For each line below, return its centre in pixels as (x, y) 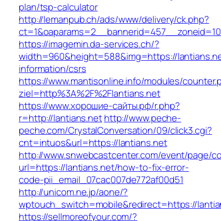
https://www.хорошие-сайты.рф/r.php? (99, 106)
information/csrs (53, 69)
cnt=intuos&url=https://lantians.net (93, 143)
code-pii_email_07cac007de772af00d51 (101, 180)
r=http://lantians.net (60, 118)
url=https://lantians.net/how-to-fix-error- (104, 167)
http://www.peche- (143, 118)
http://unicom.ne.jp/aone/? (74, 192)
